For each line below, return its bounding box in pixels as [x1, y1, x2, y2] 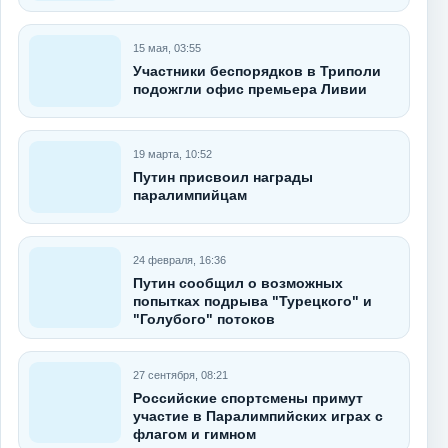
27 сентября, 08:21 [133, 368, 228, 381]
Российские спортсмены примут [133, 389, 363, 406]
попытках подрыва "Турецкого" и [133, 292, 372, 309]
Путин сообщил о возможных [133, 274, 343, 291]
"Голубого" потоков [133, 310, 275, 327]
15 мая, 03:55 [133, 41, 201, 54]
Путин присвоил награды [133, 168, 313, 185]
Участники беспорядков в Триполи [133, 62, 381, 79]
